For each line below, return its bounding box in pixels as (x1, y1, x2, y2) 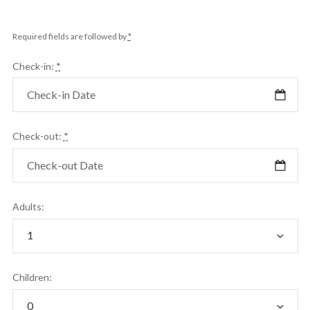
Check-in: (12, 60, 56, 72)
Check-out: (12, 130, 64, 143)
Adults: (12, 201, 44, 213)
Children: (12, 271, 52, 284)
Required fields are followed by (12, 30, 128, 42)
